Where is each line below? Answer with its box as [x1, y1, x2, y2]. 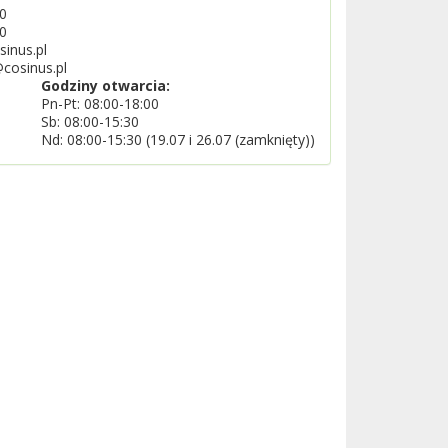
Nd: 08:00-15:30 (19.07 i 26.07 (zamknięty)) [41, 129, 315, 149]
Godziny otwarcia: [41, 75, 170, 95]
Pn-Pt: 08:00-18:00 [41, 93, 159, 113]
